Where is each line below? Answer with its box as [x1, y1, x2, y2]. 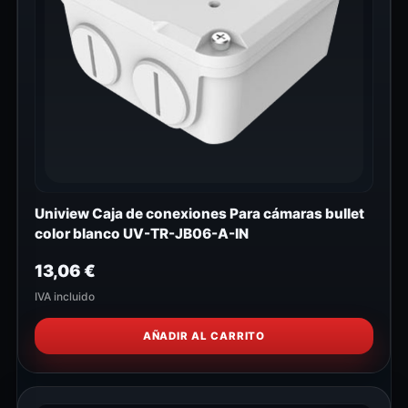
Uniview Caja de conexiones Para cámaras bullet [35, 205, 364, 223]
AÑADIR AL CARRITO [142, 330, 266, 343]
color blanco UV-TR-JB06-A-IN [35, 225, 249, 243]
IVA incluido [35, 290, 95, 304]
